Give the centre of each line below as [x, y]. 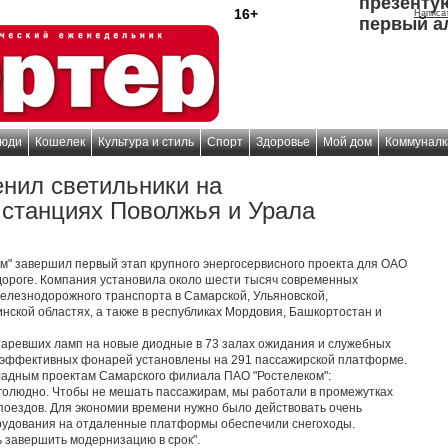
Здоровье [283, 142]
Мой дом [347, 142]
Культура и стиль [146, 142]
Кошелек [60, 142]
